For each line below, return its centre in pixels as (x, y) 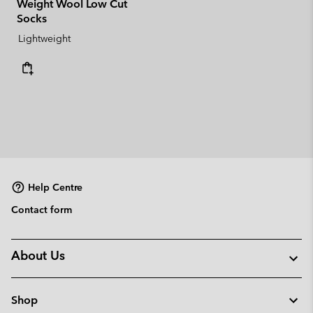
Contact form (42, 210)
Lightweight (44, 38)
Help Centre (55, 187)
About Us (38, 255)
